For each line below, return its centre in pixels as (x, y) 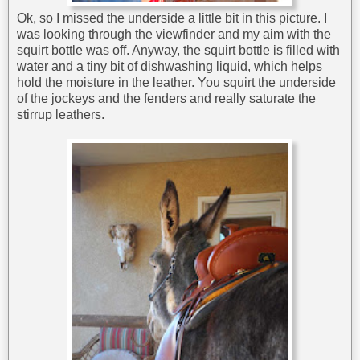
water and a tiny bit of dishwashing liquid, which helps (170, 67)
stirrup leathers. (61, 115)
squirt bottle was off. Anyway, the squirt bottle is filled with (178, 51)
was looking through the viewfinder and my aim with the (174, 35)
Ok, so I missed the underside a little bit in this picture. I (172, 18)
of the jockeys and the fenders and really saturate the (166, 99)
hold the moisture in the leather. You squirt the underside (176, 83)
